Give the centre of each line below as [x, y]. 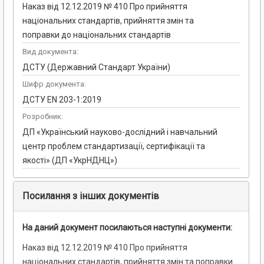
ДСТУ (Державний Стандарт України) [96, 67]
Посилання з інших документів [91, 196]
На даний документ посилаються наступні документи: [127, 228]
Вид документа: [50, 52]
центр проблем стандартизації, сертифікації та [114, 146]
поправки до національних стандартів [97, 35]
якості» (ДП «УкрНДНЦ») [70, 161]
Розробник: [43, 117]
